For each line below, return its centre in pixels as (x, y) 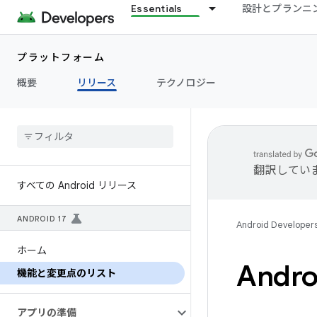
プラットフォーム (61, 57)
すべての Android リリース (77, 185)
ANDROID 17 (42, 219)
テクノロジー (186, 83)
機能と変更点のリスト (67, 273)
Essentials (157, 8)
